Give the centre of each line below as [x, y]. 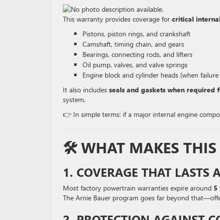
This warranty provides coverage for [117, 19]
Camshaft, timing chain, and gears [133, 44]
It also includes [86, 90]
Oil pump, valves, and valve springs [135, 65]
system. [74, 99]
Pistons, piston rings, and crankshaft [137, 34]
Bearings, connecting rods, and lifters [137, 54]
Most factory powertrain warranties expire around [138, 188]
